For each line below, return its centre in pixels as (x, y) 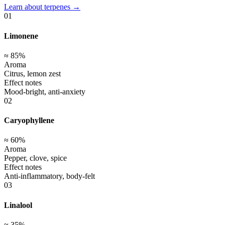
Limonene (21, 36)
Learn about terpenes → (42, 7)
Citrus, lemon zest (32, 73)
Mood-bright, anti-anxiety (45, 91)
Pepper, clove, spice (35, 158)
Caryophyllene (29, 121)
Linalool (18, 205)
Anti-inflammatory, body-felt (49, 176)
